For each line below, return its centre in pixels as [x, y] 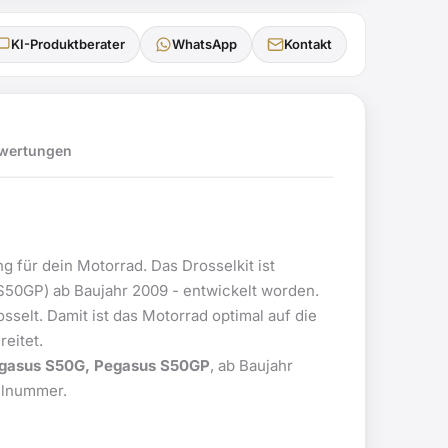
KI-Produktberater [68, 44]
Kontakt [308, 44]
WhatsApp [204, 44]
